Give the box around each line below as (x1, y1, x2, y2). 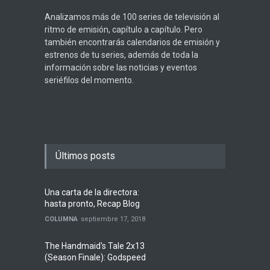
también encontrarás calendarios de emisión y (45, 37, 220, 47)
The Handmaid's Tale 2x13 (45, 241, 145, 251)
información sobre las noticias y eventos (45, 63, 197, 72)
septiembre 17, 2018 (81, 215, 145, 223)
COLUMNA (45, 215, 78, 223)
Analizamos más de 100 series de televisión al (45, 12, 219, 22)
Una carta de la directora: (45, 187, 139, 197)
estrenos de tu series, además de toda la (45, 50, 198, 60)
